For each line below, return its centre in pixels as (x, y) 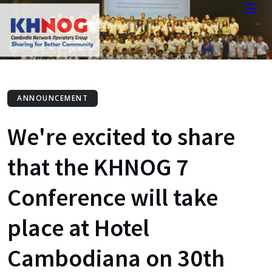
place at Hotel (78, 228)
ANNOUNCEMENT (53, 98)
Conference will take (113, 197)
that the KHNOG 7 (98, 167)
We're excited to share (121, 137)
